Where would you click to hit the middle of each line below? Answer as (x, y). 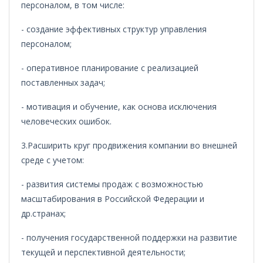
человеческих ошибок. (66, 121)
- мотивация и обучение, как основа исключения (119, 107)
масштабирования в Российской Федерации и (113, 199)
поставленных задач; (63, 82)
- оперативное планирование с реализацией (110, 68)
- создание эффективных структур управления (114, 29)
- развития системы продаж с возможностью (112, 184)
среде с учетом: (53, 160)
